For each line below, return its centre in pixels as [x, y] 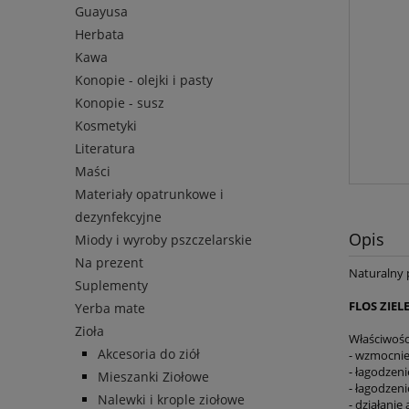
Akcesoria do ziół [149, 354]
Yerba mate [110, 309]
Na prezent [109, 263]
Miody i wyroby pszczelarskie [163, 240]
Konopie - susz [120, 103]
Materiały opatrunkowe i [149, 194]
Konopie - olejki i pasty [144, 80]
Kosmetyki [106, 126]
